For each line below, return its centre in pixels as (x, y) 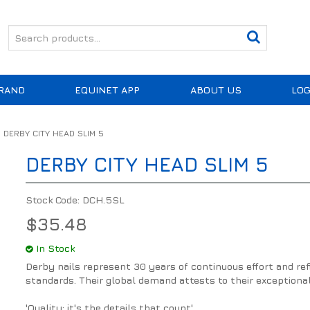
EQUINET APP (108, 90)
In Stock (56, 248)
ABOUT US (216, 90)
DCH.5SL (104, 200)
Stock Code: (53, 200)
